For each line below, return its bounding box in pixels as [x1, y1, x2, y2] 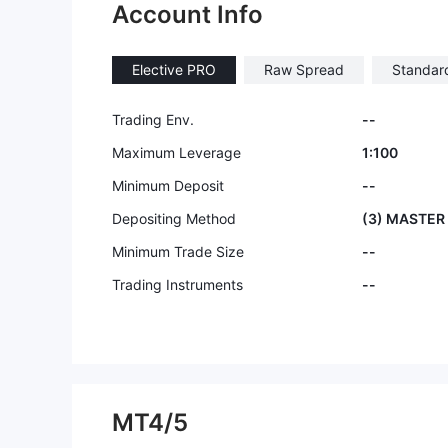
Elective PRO [132, 61, 216, 78]
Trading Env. [112, 111, 194, 128]
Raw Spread [264, 61, 344, 78]
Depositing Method [112, 210, 236, 227]
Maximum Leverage [112, 144, 241, 161]
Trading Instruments [112, 276, 243, 293]
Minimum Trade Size [112, 243, 244, 260]
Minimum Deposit [112, 177, 224, 194]
